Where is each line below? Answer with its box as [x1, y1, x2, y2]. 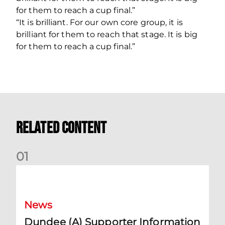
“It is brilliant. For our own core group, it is [16, 17, 183, 27]
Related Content [16, 118, 107, 138]
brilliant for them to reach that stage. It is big [16, 29, 197, 39]
